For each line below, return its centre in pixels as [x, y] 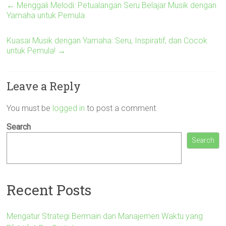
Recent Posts [49, 190]
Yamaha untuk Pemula [46, 15]
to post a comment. [122, 108]
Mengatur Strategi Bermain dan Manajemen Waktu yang [105, 216]
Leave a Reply [44, 86]
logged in [69, 108]
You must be [30, 108]
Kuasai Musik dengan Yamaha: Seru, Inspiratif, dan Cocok [107, 41]
